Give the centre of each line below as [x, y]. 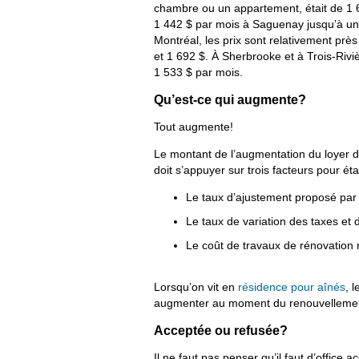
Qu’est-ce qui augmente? [230, 100]
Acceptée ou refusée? [221, 330]
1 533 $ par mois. [198, 73]
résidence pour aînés [292, 287]
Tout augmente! [194, 127]
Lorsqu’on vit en [196, 287]
